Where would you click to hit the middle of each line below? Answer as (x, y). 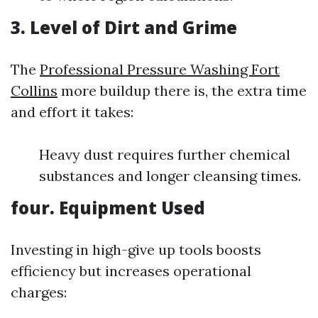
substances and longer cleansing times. (170, 176)
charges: (39, 292)
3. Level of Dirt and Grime (124, 27)
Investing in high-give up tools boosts (136, 250)
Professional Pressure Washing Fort (160, 69)
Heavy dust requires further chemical (165, 154)
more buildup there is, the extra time (182, 91)
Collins (34, 91)
